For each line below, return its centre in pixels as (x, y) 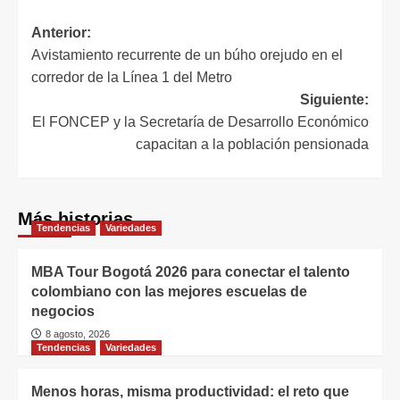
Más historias (75, 218)
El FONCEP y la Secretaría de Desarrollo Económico (200, 121)
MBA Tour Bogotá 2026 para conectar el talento (191, 271)
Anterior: (61, 32)
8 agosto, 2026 (78, 333)
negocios (63, 311)
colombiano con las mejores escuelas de (169, 291)
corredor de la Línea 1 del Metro (132, 77)
